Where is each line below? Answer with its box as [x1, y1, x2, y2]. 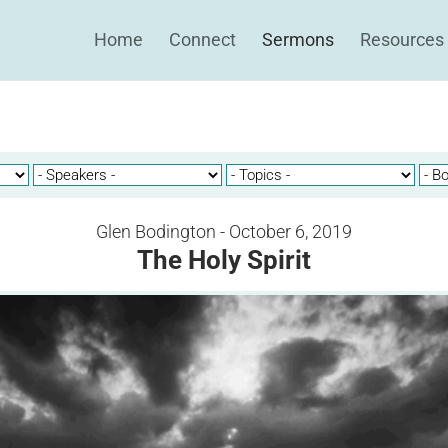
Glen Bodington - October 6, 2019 [96, 221, 352, 242]
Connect [169, 29, 236, 50]
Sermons [262, 29, 334, 50]
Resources [360, 29, 444, 50]
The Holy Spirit [137, 245, 311, 275]
